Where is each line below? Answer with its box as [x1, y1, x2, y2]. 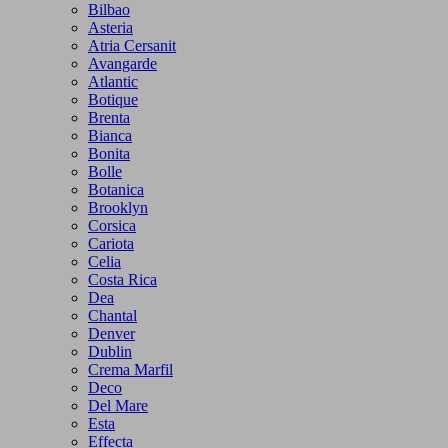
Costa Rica [88, 270, 157, 288]
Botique [88, 90, 138, 108]
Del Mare [88, 396, 148, 414]
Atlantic [88, 72, 138, 90]
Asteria [88, 18, 133, 36]
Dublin [88, 342, 132, 360]
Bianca [88, 126, 132, 144]
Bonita [88, 144, 130, 162]
